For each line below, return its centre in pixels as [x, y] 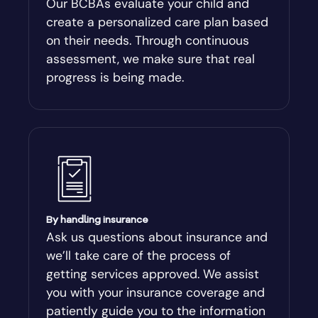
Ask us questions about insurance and [157, 237]
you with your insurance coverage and [155, 293]
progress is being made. [115, 78]
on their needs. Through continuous [148, 41]
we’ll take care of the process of [138, 256]
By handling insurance [97, 220]
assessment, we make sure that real [150, 59]
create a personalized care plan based [157, 22]
